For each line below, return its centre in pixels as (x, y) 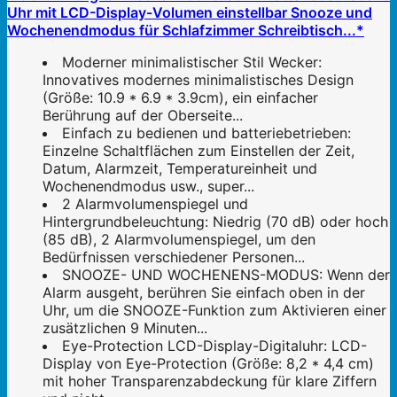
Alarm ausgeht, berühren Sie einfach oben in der (204, 292)
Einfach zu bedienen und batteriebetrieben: (206, 132)
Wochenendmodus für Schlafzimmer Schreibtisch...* (186, 30)
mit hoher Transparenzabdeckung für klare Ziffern (210, 381)
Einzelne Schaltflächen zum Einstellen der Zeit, (198, 150)
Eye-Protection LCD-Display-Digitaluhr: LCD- (214, 345)
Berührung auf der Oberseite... (143, 115)
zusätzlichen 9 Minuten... (125, 327)
